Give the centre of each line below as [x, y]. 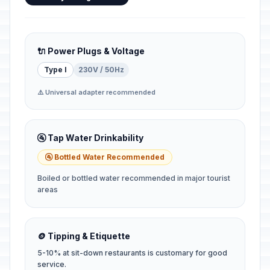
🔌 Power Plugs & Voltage [91, 51]
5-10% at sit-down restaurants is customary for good [132, 253]
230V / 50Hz [101, 70]
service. [52, 264]
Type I [55, 70]
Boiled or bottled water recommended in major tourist [134, 178]
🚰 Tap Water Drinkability [90, 138]
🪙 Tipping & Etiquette [84, 236]
